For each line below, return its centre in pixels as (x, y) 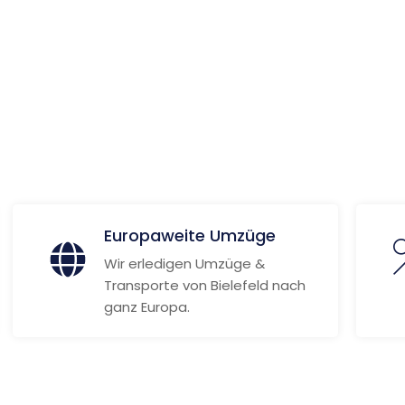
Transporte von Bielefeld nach (204, 285)
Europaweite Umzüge (189, 235)
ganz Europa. (146, 307)
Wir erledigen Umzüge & (184, 264)
